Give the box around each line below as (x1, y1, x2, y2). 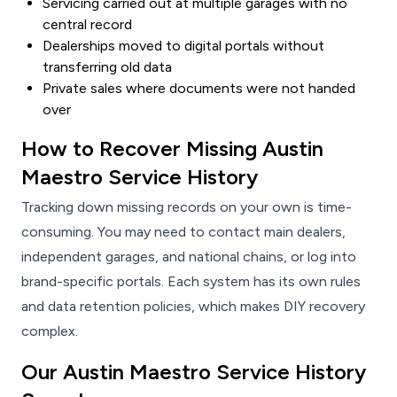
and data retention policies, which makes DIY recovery (21, 298, 365, 315)
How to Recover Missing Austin (21, 136, 323, 162)
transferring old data (43, 58, 172, 76)
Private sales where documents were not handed (43, 80, 355, 97)
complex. (21, 323, 78, 340)
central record (43, 16, 132, 34)
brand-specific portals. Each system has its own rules (21, 273, 361, 291)
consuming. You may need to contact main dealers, (21, 223, 346, 241)
